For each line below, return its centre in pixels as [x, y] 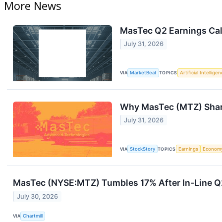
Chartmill [33, 216]
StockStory [143, 149]
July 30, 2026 [38, 196]
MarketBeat [143, 73]
